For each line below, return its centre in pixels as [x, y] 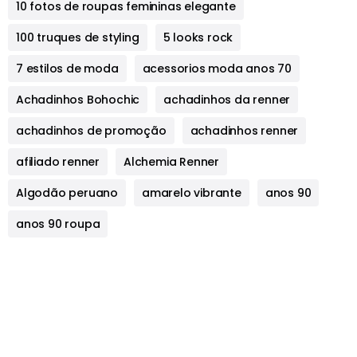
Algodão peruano [67, 193]
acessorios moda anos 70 [217, 69]
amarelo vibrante [192, 193]
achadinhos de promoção [91, 131]
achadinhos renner [244, 131]
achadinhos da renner [227, 100]
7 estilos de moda [67, 69]
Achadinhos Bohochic [78, 100]
